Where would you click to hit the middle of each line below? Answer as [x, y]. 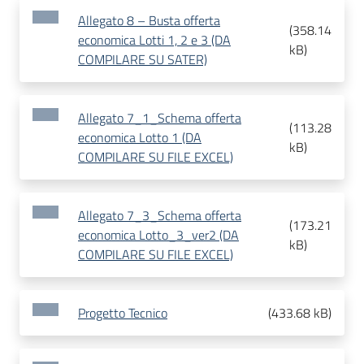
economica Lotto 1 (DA [140, 138]
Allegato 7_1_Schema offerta [160, 118]
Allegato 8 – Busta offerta [149, 21]
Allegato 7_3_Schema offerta [160, 216]
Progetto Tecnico [123, 313]
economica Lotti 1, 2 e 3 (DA [154, 40]
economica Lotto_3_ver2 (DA [158, 235]
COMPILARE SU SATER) [143, 60]
